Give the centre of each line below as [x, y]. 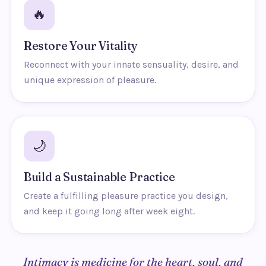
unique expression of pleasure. [90, 80]
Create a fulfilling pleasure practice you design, [126, 196]
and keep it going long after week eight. [109, 211]
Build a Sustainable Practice [99, 177]
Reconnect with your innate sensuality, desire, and [131, 64]
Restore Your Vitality [80, 45]
